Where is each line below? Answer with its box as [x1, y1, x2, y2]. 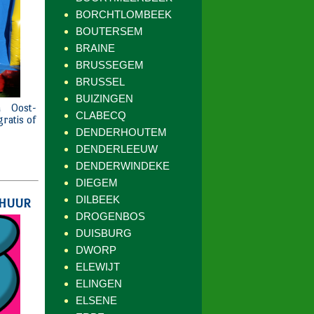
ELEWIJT [76, 261, 120, 273]
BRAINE [76, 42, 115, 54]
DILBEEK [76, 193, 120, 205]
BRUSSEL [76, 76, 125, 88]
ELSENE [76, 294, 117, 306]
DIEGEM [76, 177, 118, 189]
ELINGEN [76, 278, 122, 289]
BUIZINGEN [76, 93, 133, 104]
